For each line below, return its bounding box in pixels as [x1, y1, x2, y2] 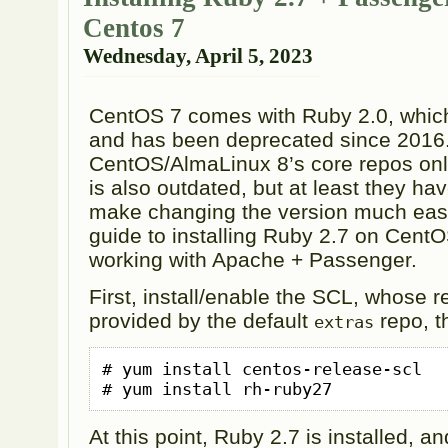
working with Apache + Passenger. [89, 247, 418, 271]
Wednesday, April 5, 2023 [82, 43, 313, 68]
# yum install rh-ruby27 [101, 378, 332, 399]
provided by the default [89, 309, 315, 333]
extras [314, 312, 375, 333]
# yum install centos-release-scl [101, 358, 422, 379]
